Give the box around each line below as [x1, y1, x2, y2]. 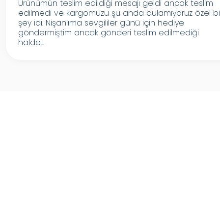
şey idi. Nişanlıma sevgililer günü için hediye [18, 17, 184, 28]
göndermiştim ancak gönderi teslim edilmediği [18, 27, 199, 38]
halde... [18, 37, 44, 48]
